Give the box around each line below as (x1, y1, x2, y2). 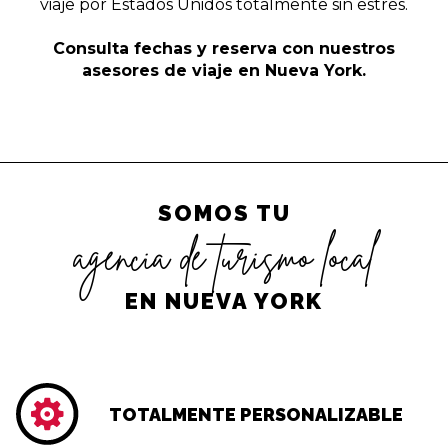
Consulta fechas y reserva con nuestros (53, 38, 395, 58)
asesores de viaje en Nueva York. (82, 60, 366, 80)
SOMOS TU (157, 199, 291, 226)
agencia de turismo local (73, 229, 375, 284)
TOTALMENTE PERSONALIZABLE (109, 403, 403, 425)
